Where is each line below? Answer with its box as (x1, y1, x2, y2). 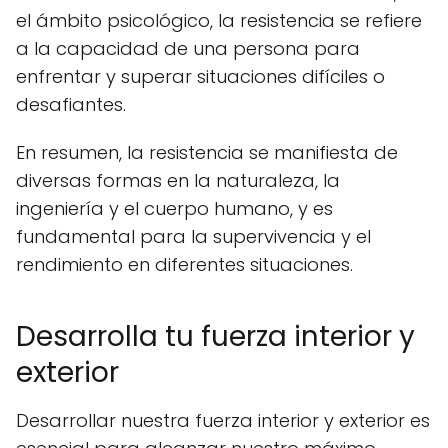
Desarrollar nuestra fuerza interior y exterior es (16, 407, 430, 433)
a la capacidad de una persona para (16, 35, 360, 61)
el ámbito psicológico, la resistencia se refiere (16, 7, 422, 33)
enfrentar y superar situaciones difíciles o (16, 63, 385, 89)
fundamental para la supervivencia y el (16, 223, 371, 249)
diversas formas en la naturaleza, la (16, 167, 340, 193)
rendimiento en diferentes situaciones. (16, 251, 353, 277)
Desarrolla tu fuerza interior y (16, 316, 415, 356)
